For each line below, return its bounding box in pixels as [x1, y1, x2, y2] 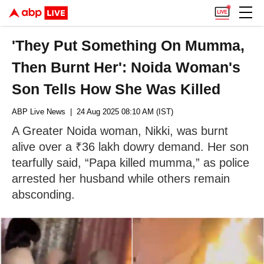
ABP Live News [12, 107, 65, 116]
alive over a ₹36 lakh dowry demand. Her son [12, 140, 249, 153]
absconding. [12, 188, 75, 201]
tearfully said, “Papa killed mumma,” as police [12, 156, 249, 169]
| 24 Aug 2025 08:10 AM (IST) [65, 107, 173, 116]
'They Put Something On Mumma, [12, 37, 245, 54]
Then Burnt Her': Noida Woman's [12, 59, 241, 75]
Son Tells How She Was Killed [12, 81, 221, 97]
